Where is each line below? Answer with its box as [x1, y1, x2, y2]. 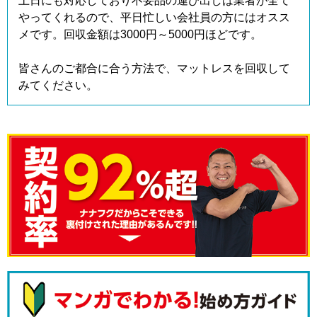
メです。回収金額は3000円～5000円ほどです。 [18, 28, 262, 41]
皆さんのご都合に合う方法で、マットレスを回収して [18, 62, 290, 75]
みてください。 [18, 79, 98, 92]
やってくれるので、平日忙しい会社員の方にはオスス [18, 11, 290, 24]
